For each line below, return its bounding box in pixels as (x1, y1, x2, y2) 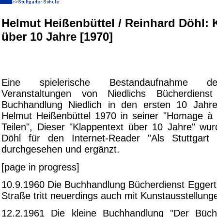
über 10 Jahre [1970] (1, 30, 113, 43)
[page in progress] (1, 161, 79, 172)
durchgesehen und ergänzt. (1, 144, 120, 155)
